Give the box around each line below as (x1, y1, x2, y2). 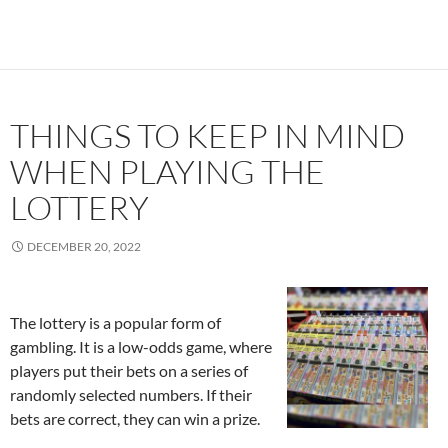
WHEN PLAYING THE (10, 151, 325, 192)
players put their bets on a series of (10, 361, 248, 380)
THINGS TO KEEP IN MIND (10, 115, 405, 156)
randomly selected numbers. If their (10, 385, 252, 404)
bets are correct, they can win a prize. (10, 409, 260, 428)
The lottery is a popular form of (10, 313, 221, 332)
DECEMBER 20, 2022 (27, 239, 141, 254)
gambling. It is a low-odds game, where (10, 337, 272, 356)
